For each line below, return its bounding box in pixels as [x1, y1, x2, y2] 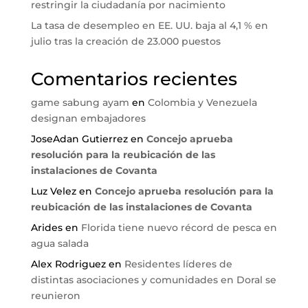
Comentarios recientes [30, 68, 237, 91]
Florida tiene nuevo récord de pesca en [80, 221, 277, 234]
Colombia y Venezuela [147, 96, 257, 109]
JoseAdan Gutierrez [30, 133, 128, 146]
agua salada [30, 237, 89, 250]
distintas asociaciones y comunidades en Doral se [30, 274, 276, 287]
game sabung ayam [30, 96, 129, 109]
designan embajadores [30, 112, 146, 125]
